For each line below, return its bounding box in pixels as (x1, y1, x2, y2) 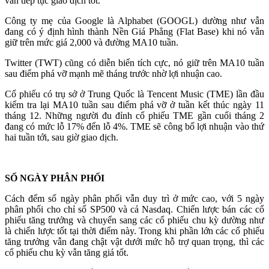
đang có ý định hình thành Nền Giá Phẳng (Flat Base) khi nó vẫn (5, 26, 264, 37)
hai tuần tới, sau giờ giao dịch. (5, 132, 118, 142)
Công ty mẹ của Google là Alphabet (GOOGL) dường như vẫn (5, 16, 264, 26)
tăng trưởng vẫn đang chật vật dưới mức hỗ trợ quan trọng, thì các (5, 237, 264, 247)
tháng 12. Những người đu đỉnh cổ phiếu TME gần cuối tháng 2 (5, 110, 264, 121)
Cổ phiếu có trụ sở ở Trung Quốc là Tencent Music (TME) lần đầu (5, 89, 264, 99)
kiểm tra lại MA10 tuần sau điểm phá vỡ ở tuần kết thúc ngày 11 (5, 100, 264, 110)
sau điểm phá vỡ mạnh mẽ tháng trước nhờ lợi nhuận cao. (5, 68, 222, 79)
